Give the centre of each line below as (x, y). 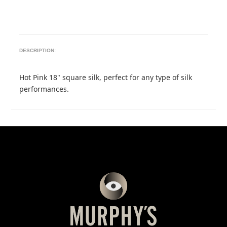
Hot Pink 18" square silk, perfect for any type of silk (106, 77)
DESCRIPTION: (38, 50)
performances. (44, 89)
